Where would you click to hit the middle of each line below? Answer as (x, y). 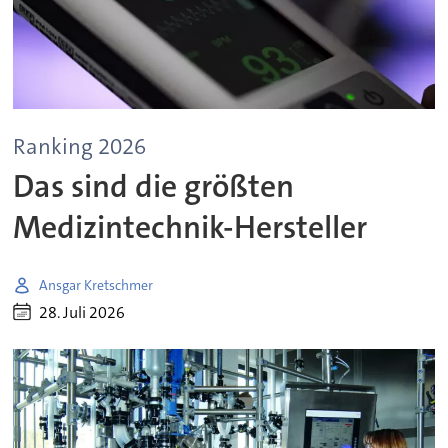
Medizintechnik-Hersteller (190, 227)
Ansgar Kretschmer (96, 284)
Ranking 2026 (80, 146)
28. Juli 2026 (82, 312)
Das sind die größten (154, 186)
